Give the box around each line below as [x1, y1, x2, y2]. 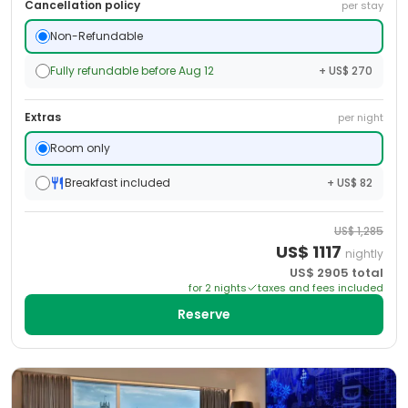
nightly [345, 246, 383, 261]
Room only [50, 140, 110, 156]
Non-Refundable [50, 28, 143, 44]
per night [338, 110, 383, 125]
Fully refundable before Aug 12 [50, 63, 214, 78]
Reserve [178, 305, 230, 323]
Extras [25, 109, 61, 125]
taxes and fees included [258, 280, 383, 295]
